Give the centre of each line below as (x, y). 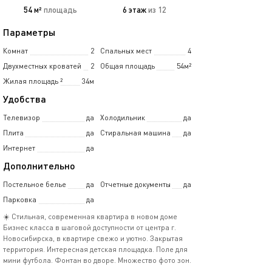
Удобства (25, 99)
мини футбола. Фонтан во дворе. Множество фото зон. (97, 260)
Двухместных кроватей (42, 66)
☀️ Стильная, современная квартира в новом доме (90, 216)
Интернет (19, 148)
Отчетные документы (135, 184)
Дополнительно (39, 165)
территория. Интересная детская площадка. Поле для (95, 249)
